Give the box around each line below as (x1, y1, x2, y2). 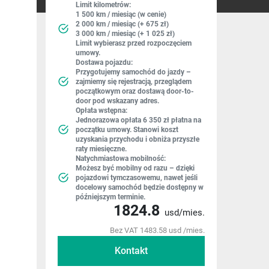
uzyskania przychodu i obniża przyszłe (76, 135, 199, 144)
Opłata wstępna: (76, 106, 127, 115)
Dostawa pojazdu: (76, 58, 133, 67)
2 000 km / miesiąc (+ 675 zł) (76, 20, 169, 28)
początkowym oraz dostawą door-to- (76, 87, 194, 95)
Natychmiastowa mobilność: (76, 154, 166, 163)
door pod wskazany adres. (76, 97, 159, 105)
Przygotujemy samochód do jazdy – (76, 68, 191, 76)
